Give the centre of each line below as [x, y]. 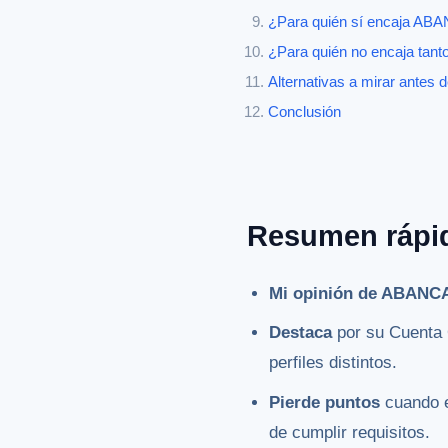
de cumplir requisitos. [350, 432]
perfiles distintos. [333, 363]
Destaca [301, 333]
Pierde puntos [325, 402]
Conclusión [304, 112]
